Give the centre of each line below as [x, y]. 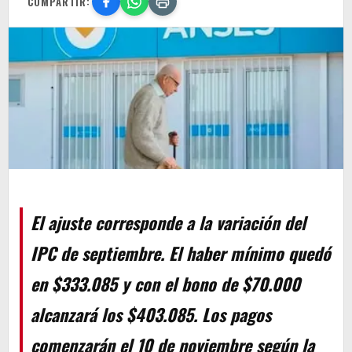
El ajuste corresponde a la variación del [168, 223]
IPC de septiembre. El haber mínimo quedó [181, 253]
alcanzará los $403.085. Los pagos [151, 315]
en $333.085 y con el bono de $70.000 [165, 284]
